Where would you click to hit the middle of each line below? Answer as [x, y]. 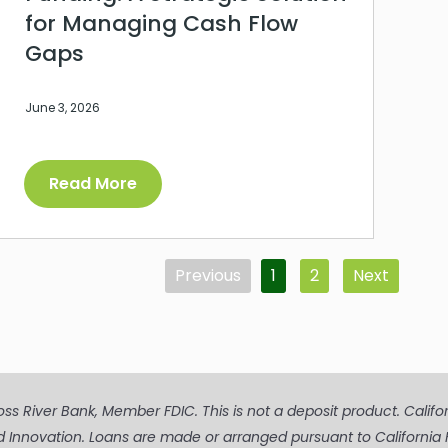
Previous [208, 276]
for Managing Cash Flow [161, 24]
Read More [93, 184]
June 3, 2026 [62, 108]
